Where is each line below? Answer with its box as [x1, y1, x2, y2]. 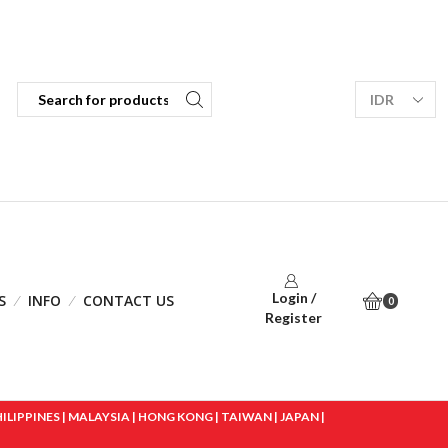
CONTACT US [83, 291, 175, 311]
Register [265, 309, 323, 327]
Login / [271, 289, 316, 307]
